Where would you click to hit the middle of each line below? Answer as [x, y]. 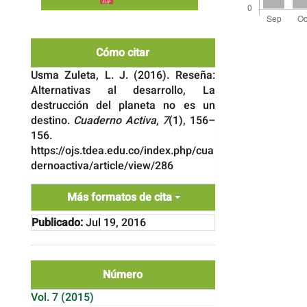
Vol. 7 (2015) [62, 297]
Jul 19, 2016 [114, 222]
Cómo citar [123, 52]
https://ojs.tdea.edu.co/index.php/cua [122, 150]
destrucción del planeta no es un [123, 105]
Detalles [262, 36]
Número [123, 274]
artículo [261, 61]
